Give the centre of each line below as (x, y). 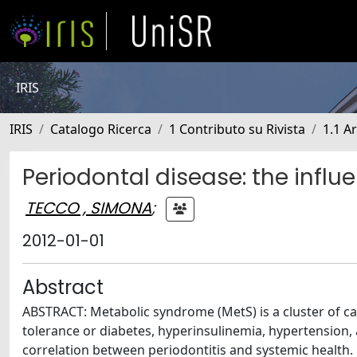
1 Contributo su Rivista (237, 129)
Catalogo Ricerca (101, 129)
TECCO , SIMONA (88, 208)
